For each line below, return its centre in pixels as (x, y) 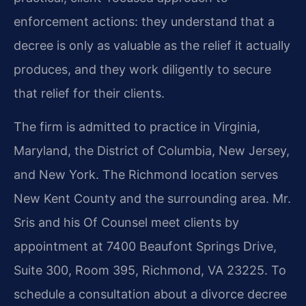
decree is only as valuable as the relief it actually (152, 45)
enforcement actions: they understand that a (144, 21)
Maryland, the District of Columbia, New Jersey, (152, 151)
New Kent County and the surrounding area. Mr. (152, 199)
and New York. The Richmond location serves (146, 175)
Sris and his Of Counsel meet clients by (126, 223)
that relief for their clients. (89, 93)
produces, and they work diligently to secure (142, 69)
